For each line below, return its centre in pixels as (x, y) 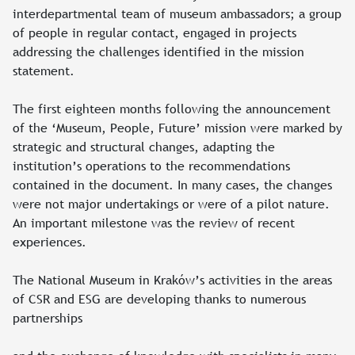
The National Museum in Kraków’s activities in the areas (172, 279)
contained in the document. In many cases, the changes (172, 184)
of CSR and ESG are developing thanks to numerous (159, 298)
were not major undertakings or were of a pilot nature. (171, 203)
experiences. (50, 241)
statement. (44, 70)
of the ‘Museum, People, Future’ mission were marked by (177, 127)
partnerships (48, 317)
